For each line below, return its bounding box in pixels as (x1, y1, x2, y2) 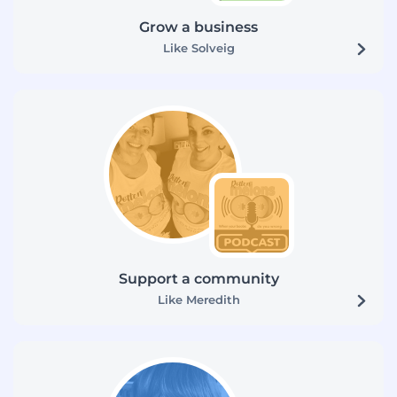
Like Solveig (162, 40, 235, 55)
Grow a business (139, 18, 258, 35)
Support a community (118, 269, 279, 287)
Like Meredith (157, 292, 240, 307)
